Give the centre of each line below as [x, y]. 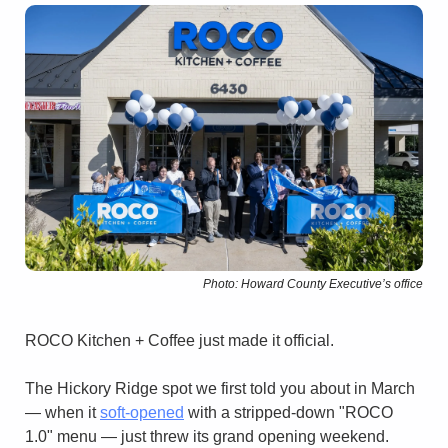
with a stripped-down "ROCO [288, 412]
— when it [62, 412]
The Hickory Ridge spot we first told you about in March [220, 388]
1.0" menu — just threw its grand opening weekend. [207, 436]
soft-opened [142, 412]
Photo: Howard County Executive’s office [313, 283]
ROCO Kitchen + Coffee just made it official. [179, 340]
